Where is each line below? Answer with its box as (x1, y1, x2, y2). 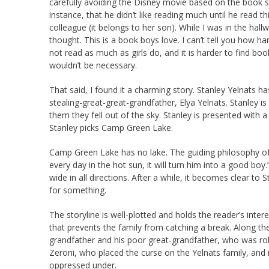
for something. (49, 184, 106, 196)
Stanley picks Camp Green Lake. (49, 121, 173, 133)
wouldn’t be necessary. (49, 59, 137, 71)
